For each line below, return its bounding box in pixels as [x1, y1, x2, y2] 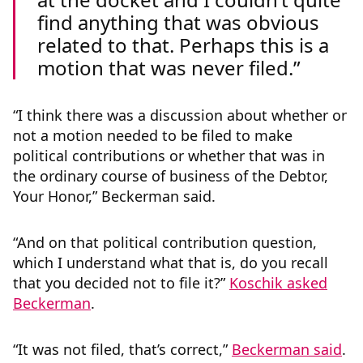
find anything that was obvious [37, 9, 319, 36]
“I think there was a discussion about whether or [13, 105, 347, 126]
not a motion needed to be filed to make [13, 126, 293, 146]
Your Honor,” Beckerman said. [13, 186, 220, 207]
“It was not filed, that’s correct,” [13, 340, 232, 360]
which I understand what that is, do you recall [13, 253, 328, 273]
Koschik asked [229, 273, 327, 293]
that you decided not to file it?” [13, 273, 229, 293]
